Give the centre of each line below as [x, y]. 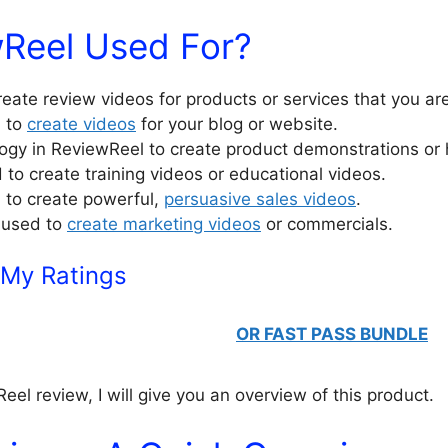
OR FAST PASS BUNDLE [332, 334]
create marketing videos [164, 223]
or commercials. [327, 223]
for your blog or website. [237, 123]
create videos [81, 123]
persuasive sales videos [260, 198]
